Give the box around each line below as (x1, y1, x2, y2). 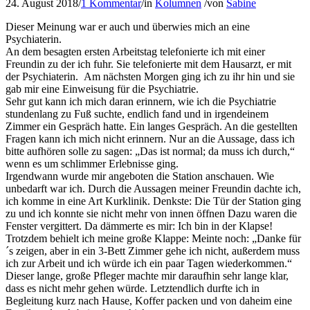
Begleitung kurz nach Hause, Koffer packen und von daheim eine (6, 295, 292, 307)
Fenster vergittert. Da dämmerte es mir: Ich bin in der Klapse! (6, 220, 273, 232)
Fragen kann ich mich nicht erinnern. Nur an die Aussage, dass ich (6, 133, 295, 145)
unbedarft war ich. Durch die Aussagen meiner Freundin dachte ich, (6, 183, 301, 195)
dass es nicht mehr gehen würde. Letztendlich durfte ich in (6, 282, 259, 295)
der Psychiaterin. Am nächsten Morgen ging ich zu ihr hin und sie (6, 71, 295, 83)
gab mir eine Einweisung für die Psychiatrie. (6, 83, 199, 95)
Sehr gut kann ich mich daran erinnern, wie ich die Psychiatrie (6, 95, 276, 108)
